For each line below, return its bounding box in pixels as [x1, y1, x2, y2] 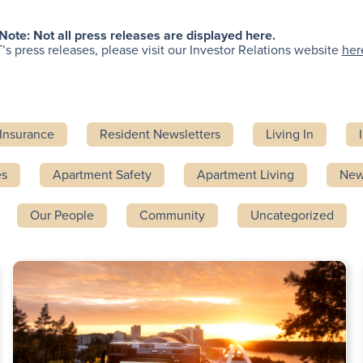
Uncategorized [250, 206, 334, 224]
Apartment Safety [53, 165, 152, 184]
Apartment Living [197, 165, 294, 184]
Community [139, 206, 205, 224]
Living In [265, 125, 314, 143]
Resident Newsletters [99, 125, 220, 143]
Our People [29, 206, 94, 224]
